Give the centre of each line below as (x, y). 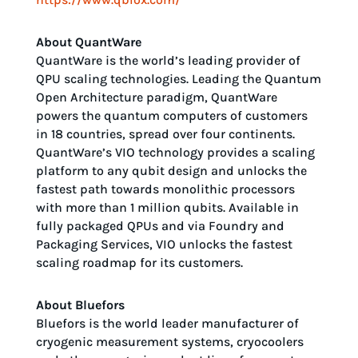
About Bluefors (80, 305)
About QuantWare (88, 42)
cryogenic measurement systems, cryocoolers (169, 342)
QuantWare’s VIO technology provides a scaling (175, 153)
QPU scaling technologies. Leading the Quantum (178, 79)
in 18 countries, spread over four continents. (165, 134)
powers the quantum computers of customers (171, 116)
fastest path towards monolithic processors (165, 189)
